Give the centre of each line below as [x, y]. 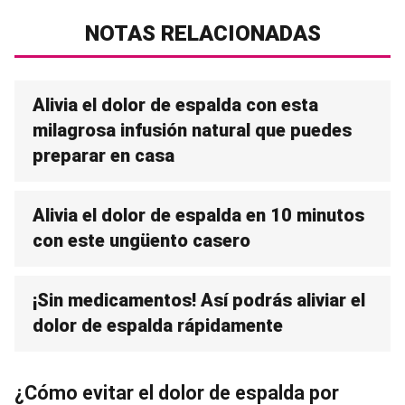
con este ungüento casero [141, 240]
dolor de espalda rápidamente [158, 325]
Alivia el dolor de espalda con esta [175, 105]
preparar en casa [104, 155]
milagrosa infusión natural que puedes [192, 130]
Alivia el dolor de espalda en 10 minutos [198, 215]
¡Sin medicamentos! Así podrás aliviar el [199, 300]
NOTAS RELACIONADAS [202, 33]
